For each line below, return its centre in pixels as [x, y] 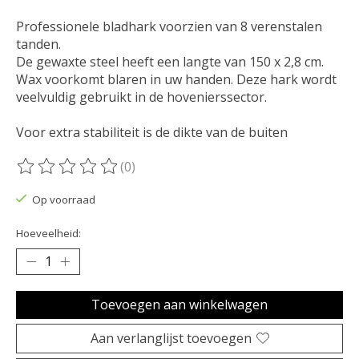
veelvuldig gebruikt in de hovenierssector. [141, 97]
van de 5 [253, 175]
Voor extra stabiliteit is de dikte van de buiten [152, 133]
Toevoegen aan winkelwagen [179, 304]
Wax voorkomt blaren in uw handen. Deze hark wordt [176, 80]
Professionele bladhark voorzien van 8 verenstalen [169, 27]
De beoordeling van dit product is [118, 175]
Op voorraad [63, 200]
